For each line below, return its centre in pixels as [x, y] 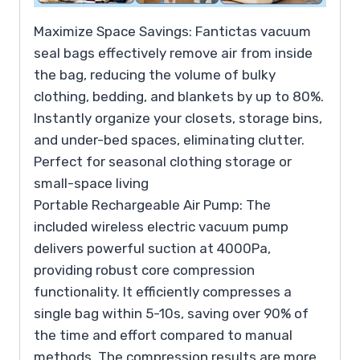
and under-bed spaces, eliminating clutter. [169, 139]
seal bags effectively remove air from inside [173, 53]
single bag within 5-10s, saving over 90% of [171, 313]
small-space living [91, 183]
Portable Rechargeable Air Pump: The [152, 205]
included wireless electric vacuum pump [161, 226]
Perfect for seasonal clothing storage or [163, 161]
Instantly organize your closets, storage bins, [178, 118]
